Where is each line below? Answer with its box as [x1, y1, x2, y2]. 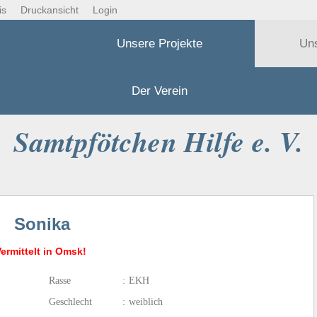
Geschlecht [49, 296, 92, 308]
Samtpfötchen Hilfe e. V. [13, 122, 304, 162]
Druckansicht [21, 4, 79, 16]
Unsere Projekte [117, 37, 203, 50]
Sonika [13, 214, 70, 234]
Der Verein [132, 84, 188, 98]
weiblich [129, 296, 163, 308]
